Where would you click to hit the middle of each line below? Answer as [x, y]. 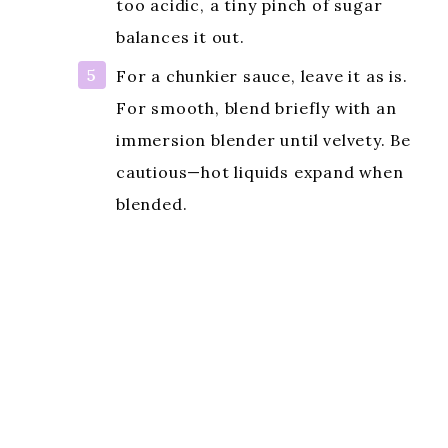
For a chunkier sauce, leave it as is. [262, 75]
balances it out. [180, 37]
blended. [152, 203]
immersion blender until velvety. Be [263, 139]
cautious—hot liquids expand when [260, 171]
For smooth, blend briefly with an [256, 107]
